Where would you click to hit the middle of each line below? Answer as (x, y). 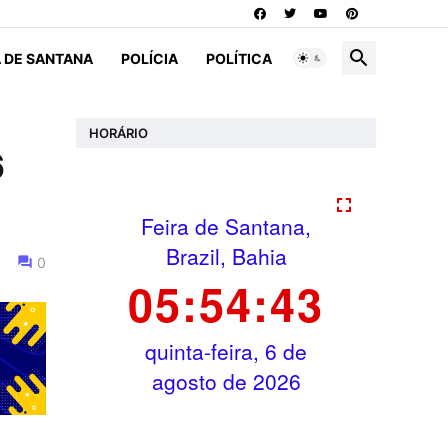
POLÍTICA (239, 58)
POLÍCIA (149, 58)
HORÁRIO (118, 132)
